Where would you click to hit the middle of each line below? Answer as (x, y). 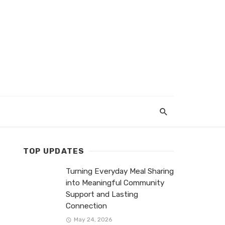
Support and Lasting (102, 194)
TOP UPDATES (54, 151)
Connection (86, 206)
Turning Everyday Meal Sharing (120, 171)
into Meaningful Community (115, 183)
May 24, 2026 (93, 220)
